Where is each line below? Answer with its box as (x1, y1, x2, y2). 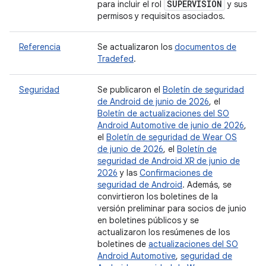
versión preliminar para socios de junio (97, 203, 246, 214)
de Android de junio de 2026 (97, 96, 209, 107)
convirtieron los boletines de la (97, 191, 218, 202)
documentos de (175, 42, 236, 52)
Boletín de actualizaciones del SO (97, 108, 229, 119)
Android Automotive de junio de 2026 (97, 120, 244, 131)
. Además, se (182, 179, 232, 190)
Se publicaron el (97, 84, 163, 95)
